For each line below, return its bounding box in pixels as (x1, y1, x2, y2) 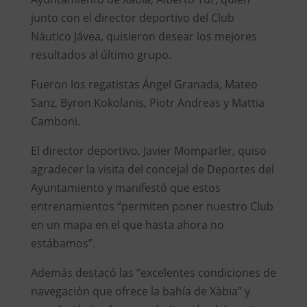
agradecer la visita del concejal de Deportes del (30, 162, 274, 177)
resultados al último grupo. (30, 47, 171, 62)
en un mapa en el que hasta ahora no (30, 217, 224, 232)
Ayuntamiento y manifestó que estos (30, 180, 221, 195)
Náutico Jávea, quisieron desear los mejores (30, 29, 257, 44)
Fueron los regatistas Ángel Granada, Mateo (30, 77, 258, 92)
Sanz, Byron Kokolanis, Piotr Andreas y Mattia (30, 95, 265, 110)
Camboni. (30, 114, 80, 129)
